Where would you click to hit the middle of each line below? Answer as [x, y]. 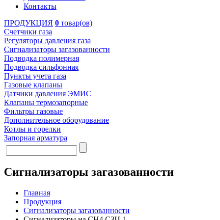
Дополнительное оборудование [56, 120]
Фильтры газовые [33, 111]
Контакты [40, 6]
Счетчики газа [28, 32]
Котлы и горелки [32, 129]
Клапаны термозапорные [46, 102]
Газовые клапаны [33, 85]
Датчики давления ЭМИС [48, 94]
